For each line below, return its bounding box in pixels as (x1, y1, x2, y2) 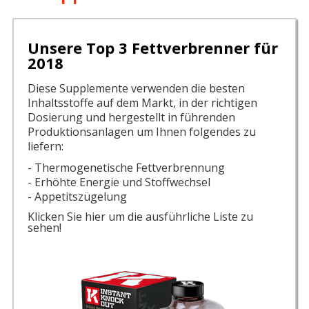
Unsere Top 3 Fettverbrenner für (27, 37, 278, 58)
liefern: (27, 138, 63, 154)
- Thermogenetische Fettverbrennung (27, 159, 225, 175)
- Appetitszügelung (27, 188, 127, 204)
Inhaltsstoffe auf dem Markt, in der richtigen (27, 94, 257, 110)
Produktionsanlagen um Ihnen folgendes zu (27, 123, 256, 139)
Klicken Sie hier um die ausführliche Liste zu (27, 208, 253, 224)
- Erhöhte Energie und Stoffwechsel (27, 174, 210, 190)
